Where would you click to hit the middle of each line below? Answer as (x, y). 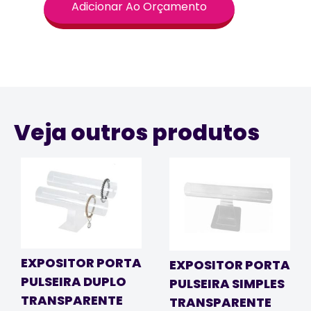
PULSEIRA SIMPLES (227, 284)
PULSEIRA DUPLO (74, 281)
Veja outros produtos (137, 132)
